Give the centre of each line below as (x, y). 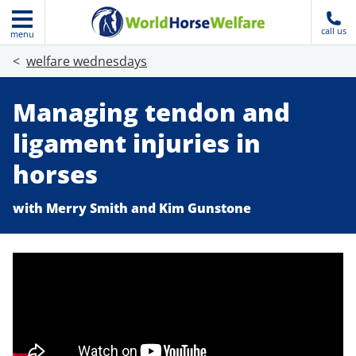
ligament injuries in (137, 143)
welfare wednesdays (87, 61)
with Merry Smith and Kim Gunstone (132, 208)
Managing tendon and (151, 112)
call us (334, 30)
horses (58, 174)
